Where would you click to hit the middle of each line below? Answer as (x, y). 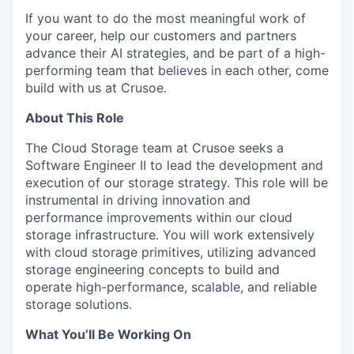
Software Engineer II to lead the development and (174, 165)
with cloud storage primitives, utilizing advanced (171, 252)
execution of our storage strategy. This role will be (177, 183)
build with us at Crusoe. (96, 88)
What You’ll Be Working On (108, 334)
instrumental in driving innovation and (138, 200)
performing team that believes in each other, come (177, 70)
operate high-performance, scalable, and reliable (171, 287)
